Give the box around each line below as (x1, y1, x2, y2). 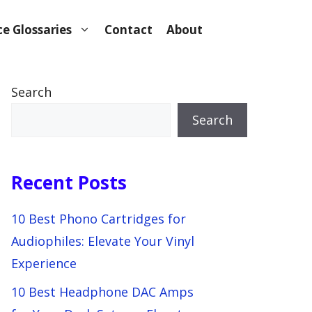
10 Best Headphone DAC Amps (11, 283, 194, 300)
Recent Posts (11, 170, 127, 195)
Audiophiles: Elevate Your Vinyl (11, 233, 194, 249)
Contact (104, 22, 153, 38)
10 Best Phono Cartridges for (11, 210, 186, 227)
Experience (11, 255, 77, 272)
